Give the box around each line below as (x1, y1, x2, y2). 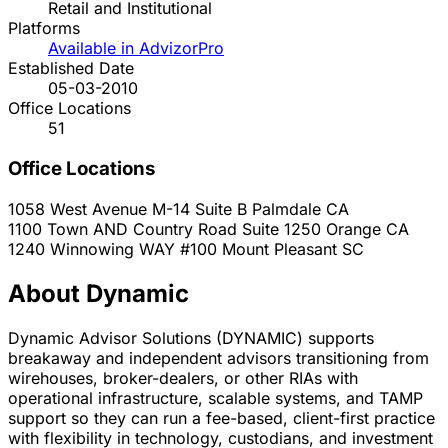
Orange (326, 218, 381, 239)
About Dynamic (8, 278, 189, 308)
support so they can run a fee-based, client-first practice (8, 407, 435, 428)
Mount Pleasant (222, 238, 337, 259)
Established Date (8, 58, 134, 79)
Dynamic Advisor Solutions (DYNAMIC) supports (8, 327, 374, 348)
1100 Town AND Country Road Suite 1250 (8, 218, 326, 239)
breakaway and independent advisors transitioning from (8, 347, 429, 368)
